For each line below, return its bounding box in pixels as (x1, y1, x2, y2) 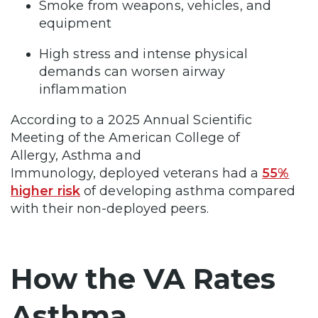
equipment (39, 16, 115, 32)
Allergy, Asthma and (11, 148, 141, 164)
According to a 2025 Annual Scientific (11, 112, 253, 128)
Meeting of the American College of (11, 130, 241, 146)
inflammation (39, 82, 131, 98)
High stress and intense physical (39, 46, 248, 62)
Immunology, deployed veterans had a (11, 165, 259, 182)
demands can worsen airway (39, 64, 226, 80)
